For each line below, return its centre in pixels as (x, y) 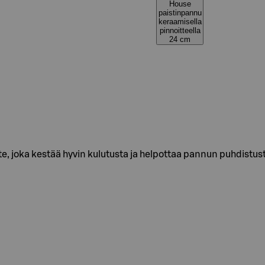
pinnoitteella (180, 30)
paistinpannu (180, 13)
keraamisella (180, 22)
